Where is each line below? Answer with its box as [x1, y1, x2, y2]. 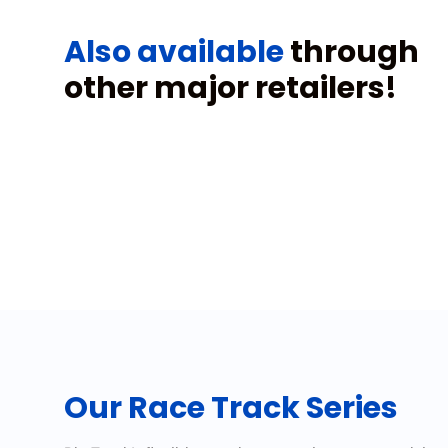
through [284, 31, 419, 73]
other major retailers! [64, 67, 397, 109]
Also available [64, 31, 284, 73]
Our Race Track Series [64, 387, 398, 430]
